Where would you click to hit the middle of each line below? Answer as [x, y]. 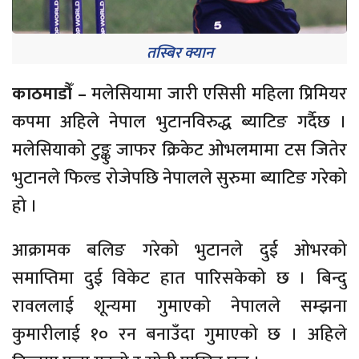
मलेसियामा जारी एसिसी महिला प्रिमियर [219, 94]
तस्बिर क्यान [179, 53]
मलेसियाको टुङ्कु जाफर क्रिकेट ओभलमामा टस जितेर [179, 150]
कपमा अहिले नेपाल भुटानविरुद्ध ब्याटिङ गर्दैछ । [179, 122]
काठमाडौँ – [52, 94]
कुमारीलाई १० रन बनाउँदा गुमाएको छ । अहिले [179, 335]
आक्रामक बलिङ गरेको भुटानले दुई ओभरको [179, 250]
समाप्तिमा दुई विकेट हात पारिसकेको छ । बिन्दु [179, 278]
